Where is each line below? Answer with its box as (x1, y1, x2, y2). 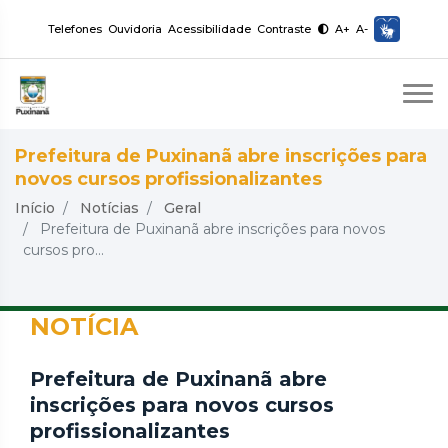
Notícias (80, 199, 139, 217)
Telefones (48, 22, 102, 36)
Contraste (257, 22, 314, 36)
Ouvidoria (108, 22, 162, 36)
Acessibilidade (168, 22, 251, 36)
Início (15, 199, 55, 217)
